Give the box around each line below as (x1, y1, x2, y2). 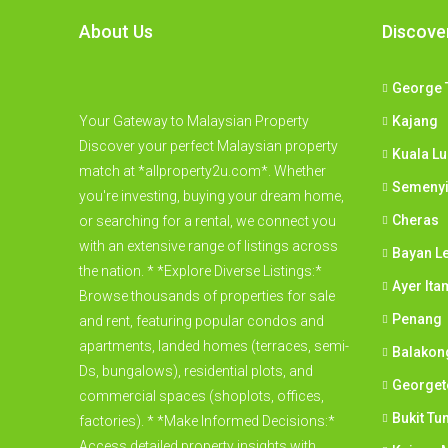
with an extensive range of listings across (79, 238, 338, 255)
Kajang (391, 113, 438, 130)
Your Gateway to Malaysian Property (79, 113, 309, 130)
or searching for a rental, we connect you (79, 213, 336, 230)
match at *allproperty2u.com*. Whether (79, 163, 326, 180)
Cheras (391, 212, 439, 229)
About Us (79, 21, 153, 43)
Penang (391, 311, 442, 328)
